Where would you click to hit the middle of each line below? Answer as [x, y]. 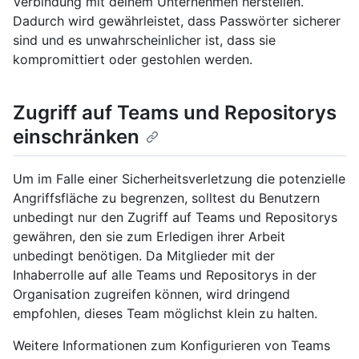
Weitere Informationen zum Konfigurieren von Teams [171, 345]
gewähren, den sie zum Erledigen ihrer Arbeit [149, 236]
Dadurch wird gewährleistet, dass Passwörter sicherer [177, 21]
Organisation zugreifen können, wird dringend [151, 294]
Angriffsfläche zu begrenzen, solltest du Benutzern [166, 198]
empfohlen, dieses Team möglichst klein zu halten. [165, 313]
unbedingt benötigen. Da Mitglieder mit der [144, 255]
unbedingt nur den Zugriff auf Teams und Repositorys [175, 217]
